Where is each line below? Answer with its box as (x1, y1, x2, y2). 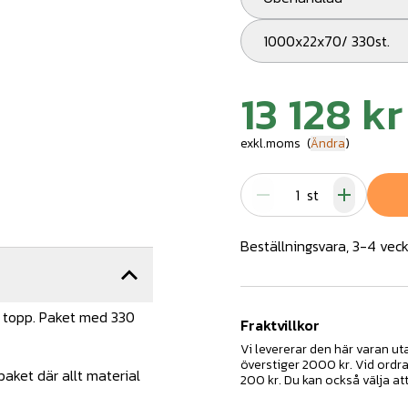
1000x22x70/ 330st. (268, 30, 390, 52)
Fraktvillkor (240, 314, 320, 336)
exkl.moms (240, 134, 301, 153)
